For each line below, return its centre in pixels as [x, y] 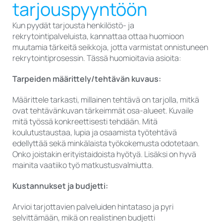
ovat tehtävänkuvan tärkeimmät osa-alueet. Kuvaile [103, 111]
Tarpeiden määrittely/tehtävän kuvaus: [87, 79]
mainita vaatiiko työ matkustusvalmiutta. [83, 165]
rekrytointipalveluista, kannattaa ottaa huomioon [98, 36]
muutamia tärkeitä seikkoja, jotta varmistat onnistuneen [110, 47]
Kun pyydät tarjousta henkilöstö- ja [73, 26]
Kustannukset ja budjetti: [60, 186]
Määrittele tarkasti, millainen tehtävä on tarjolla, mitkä [106, 100]
